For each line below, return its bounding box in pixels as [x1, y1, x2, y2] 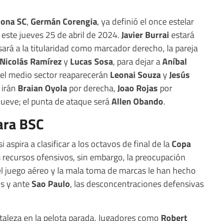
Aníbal [162, 54, 187, 69]
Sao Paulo [32, 177, 70, 191]
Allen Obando [110, 94, 163, 109]
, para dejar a [113, 54, 162, 69]
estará [171, 28, 194, 42]
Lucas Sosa [70, 54, 113, 69]
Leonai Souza [110, 68, 161, 82]
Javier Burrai [121, 28, 171, 42]
